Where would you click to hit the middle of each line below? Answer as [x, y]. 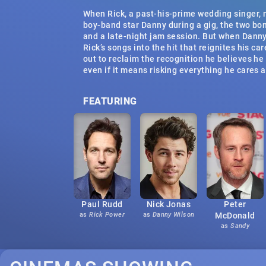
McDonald [235, 216]
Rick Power [107, 215]
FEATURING [110, 101]
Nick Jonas [169, 205]
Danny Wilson [173, 215]
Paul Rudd [102, 205]
